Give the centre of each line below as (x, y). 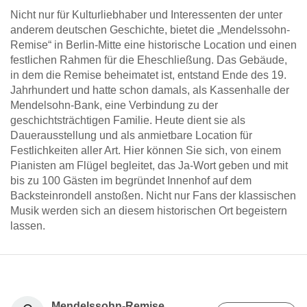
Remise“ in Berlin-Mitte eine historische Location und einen (153, 45)
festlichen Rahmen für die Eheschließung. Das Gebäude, (149, 60)
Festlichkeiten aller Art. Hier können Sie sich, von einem (146, 150)
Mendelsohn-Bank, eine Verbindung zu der (114, 105)
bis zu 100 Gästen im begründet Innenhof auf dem (131, 181)
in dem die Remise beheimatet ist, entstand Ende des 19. (148, 75)
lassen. (28, 226)
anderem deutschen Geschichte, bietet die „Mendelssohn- (150, 30)
